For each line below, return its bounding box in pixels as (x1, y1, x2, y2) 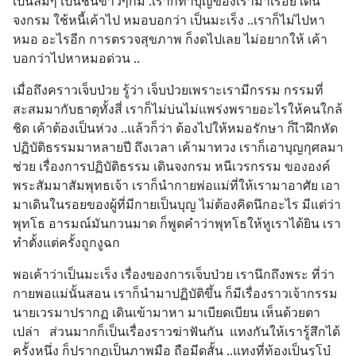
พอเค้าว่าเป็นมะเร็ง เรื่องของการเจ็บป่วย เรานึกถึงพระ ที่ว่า (13, 265, 335, 283)
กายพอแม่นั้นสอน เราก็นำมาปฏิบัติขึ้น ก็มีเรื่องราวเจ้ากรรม (13, 284, 338, 302)
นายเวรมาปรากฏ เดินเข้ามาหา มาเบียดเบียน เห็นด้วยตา (13, 304, 320, 321)
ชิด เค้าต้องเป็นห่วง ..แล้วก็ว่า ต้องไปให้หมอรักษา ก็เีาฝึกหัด (13, 119, 338, 137)
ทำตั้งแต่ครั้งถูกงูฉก (13, 234, 120, 251)
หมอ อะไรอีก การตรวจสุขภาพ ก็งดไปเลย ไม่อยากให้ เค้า (13, 30, 327, 48)
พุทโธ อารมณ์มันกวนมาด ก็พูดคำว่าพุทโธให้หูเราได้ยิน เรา (13, 215, 341, 232)
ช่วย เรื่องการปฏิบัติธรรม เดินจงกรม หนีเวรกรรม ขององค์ (13, 157, 331, 175)
